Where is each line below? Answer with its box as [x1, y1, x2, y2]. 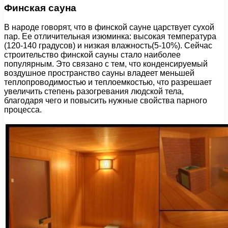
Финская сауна [4, 2, 76, 13]
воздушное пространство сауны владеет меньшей [4, 69, 194, 78]
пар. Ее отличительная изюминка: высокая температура [4, 32, 216, 41]
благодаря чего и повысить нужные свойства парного [4, 96, 207, 105]
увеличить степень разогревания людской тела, [4, 87, 184, 96]
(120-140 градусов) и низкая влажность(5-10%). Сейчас [4, 41, 212, 50]
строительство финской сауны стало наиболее [4, 50, 181, 60]
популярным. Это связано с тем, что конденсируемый [4, 60, 208, 69]
